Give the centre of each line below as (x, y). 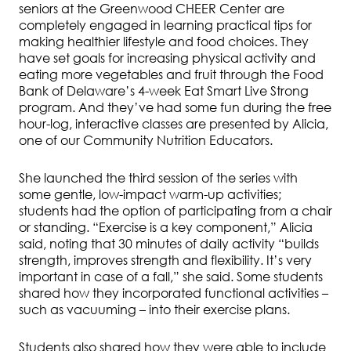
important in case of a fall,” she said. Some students (171, 277)
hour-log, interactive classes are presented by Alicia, (174, 124)
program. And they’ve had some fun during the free (175, 108)
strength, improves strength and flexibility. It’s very (165, 261)
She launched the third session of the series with (158, 178)
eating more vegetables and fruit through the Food (171, 75)
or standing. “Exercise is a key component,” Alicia (166, 228)
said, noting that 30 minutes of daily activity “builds (169, 244)
